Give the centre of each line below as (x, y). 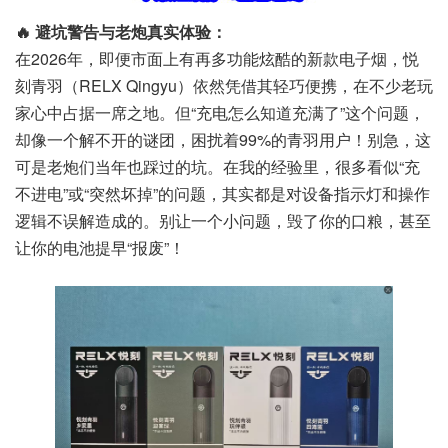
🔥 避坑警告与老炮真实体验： (121, 31)
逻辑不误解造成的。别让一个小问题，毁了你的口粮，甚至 (223, 220)
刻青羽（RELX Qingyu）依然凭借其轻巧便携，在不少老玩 (224, 85)
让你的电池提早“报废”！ (100, 247)
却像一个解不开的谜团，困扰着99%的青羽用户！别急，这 (223, 139)
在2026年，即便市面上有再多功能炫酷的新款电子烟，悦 (217, 58)
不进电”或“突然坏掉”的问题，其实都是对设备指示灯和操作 (222, 193)
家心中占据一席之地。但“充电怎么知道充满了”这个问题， (220, 112)
